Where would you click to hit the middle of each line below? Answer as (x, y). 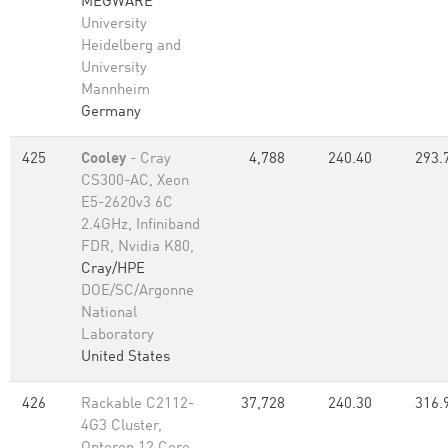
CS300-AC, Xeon (135, 181)
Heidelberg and (131, 46)
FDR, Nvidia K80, (137, 247)
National (109, 313)
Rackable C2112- (137, 404)
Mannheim (115, 90)
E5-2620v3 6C (127, 203)
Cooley (103, 159)
